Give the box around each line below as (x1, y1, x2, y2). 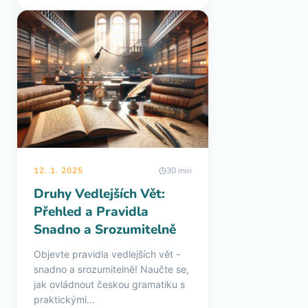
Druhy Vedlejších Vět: (34, 185, 165, 203)
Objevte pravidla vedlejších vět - (34, 248, 180, 260)
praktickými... (34, 294, 95, 305)
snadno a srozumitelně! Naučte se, (34, 263, 189, 275)
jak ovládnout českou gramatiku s (34, 278, 185, 290)
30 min (166, 165, 192, 176)
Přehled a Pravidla (34, 203, 148, 221)
